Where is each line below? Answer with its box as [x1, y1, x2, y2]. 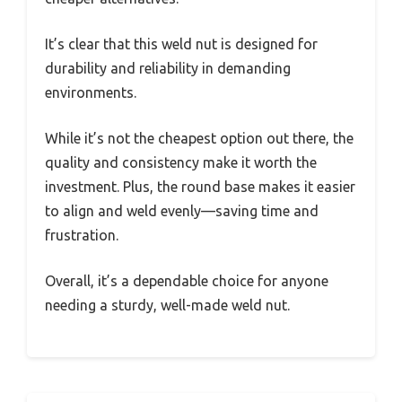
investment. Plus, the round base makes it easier [45, 178, 355, 195]
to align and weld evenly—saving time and [45, 202, 319, 219]
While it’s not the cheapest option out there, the [45, 129, 354, 146]
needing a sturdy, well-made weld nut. [45, 296, 290, 313]
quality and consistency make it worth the [45, 153, 317, 170]
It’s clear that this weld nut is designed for [45, 35, 318, 52]
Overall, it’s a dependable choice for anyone [45, 272, 328, 289]
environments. [45, 83, 136, 100]
